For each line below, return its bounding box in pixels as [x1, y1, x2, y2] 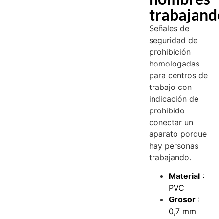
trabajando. [149, 152, 192, 162]
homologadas [149, 58, 200, 68]
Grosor [169, 195, 196, 205]
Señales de [149, 23, 190, 33]
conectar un [149, 117, 194, 127]
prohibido [149, 105, 185, 115]
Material [169, 171, 200, 181]
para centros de [149, 70, 208, 80]
